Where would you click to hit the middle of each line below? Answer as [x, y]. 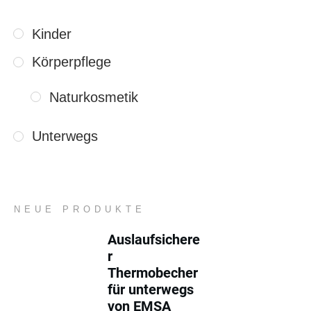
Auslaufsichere [154, 239]
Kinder [52, 34]
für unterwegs [151, 289]
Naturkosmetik [94, 97]
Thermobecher [153, 272]
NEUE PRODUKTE [80, 209]
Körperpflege [72, 62]
